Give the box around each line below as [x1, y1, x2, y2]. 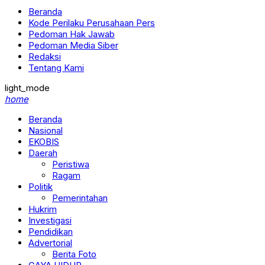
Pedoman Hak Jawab [28, 28, 115, 40]
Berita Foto [52, 248, 96, 260]
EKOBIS [28, 136, 59, 147]
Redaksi [28, 51, 61, 62]
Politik [28, 181, 53, 192]
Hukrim [28, 203, 57, 215]
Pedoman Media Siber [28, 40, 118, 51]
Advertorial [28, 237, 72, 248]
